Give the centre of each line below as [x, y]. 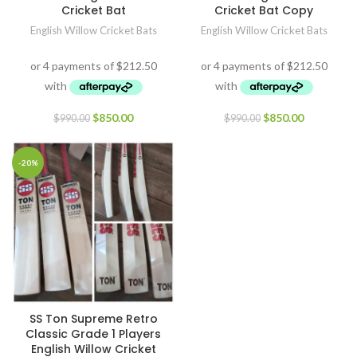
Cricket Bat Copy [264, 11]
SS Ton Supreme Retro [93, 319]
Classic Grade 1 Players [93, 334]
